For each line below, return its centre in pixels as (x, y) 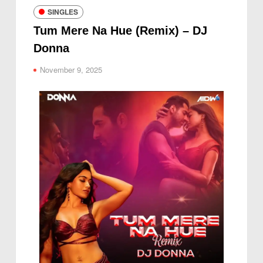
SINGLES (63, 12)
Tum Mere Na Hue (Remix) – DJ (121, 30)
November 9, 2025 (71, 69)
